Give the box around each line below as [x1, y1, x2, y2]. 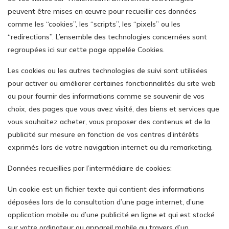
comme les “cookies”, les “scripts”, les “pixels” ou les [8, 19, 180, 29]
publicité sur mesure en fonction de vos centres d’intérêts [8, 130, 199, 139]
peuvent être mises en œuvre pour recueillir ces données [8, 7, 196, 16]
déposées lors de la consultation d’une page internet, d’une [8, 197, 204, 207]
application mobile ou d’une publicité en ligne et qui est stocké [8, 210, 215, 219]
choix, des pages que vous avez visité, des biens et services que [8, 104, 219, 113]
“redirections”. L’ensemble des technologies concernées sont [8, 32, 207, 41]
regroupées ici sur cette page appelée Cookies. [8, 45, 165, 54]
